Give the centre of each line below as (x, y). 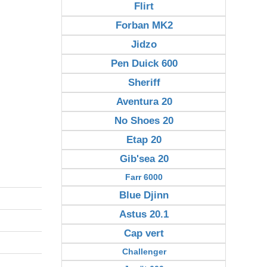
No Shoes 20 (144, 121)
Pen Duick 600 (144, 63)
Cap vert (144, 233)
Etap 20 (144, 140)
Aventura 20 (144, 102)
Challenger (144, 252)
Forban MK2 (144, 25)
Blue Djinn (144, 195)
